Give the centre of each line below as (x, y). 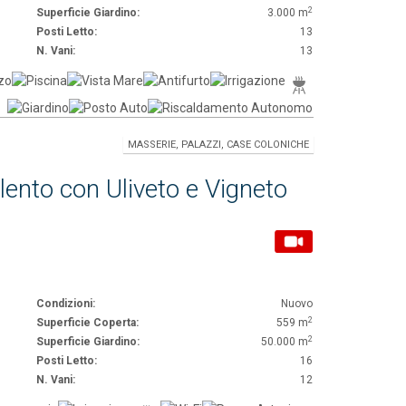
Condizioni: (66, 304)
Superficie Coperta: (87, 323)
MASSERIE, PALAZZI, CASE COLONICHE (218, 145)
